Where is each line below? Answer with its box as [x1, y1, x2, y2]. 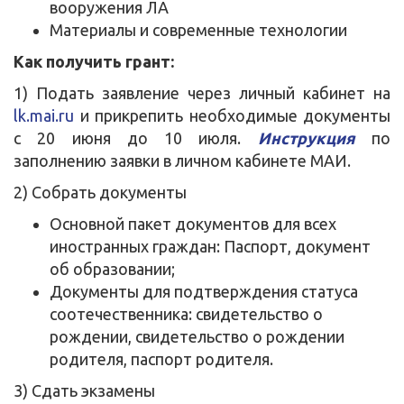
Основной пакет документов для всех [50, 214, 336, 233]
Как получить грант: [14, 51, 174, 70]
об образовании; [50, 259, 175, 278]
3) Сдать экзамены [14, 381, 155, 399]
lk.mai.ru [14, 106, 74, 124]
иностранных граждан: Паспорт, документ [50, 236, 371, 255]
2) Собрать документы [14, 182, 187, 201]
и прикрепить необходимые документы [74, 106, 390, 124]
